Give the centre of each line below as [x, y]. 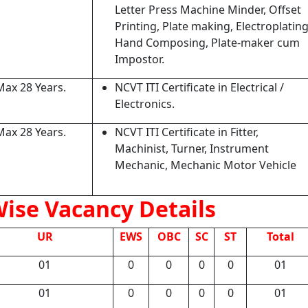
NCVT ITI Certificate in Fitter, [187, 132]
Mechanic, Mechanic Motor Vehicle [206, 165]
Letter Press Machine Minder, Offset [208, 10]
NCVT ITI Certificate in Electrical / [199, 87]
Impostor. [140, 59]
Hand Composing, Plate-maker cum [207, 43]
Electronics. [145, 104]
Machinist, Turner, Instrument [192, 148]
